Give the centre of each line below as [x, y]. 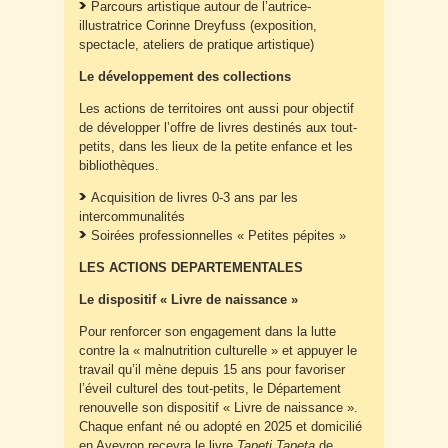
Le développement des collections [185, 77]
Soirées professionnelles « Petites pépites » [218, 236]
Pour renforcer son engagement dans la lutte [207, 332]
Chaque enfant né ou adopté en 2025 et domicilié [220, 427]
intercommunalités [132, 217]
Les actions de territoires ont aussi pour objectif [216, 109]
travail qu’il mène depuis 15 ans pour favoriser [212, 370]
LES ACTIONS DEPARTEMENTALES [191, 268]
